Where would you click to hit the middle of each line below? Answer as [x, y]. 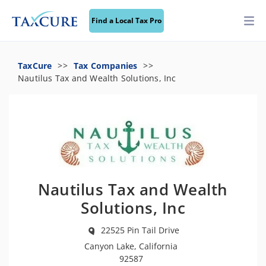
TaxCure [35, 66]
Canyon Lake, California [131, 246]
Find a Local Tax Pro [126, 20]
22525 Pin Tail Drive [140, 230]
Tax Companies [105, 66]
